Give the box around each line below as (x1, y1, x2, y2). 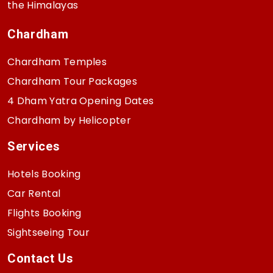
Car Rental (7, 186, 61, 201)
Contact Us (7, 251, 74, 266)
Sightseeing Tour (7, 225, 90, 240)
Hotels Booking (7, 167, 81, 182)
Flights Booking (7, 206, 82, 221)
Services (7, 139, 60, 154)
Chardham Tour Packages (7, 74, 138, 89)
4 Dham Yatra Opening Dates (7, 94, 154, 108)
